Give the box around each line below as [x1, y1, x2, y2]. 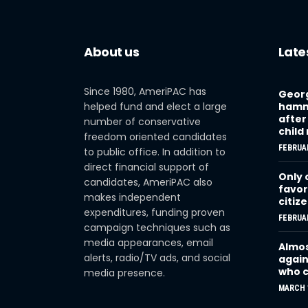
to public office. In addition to [84, 145, 225, 159]
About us [84, 43, 140, 60]
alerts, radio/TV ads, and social [84, 251, 230, 265]
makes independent [84, 190, 181, 204]
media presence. [84, 266, 165, 280]
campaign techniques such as [84, 221, 230, 234]
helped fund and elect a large [84, 100, 227, 113]
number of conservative [84, 115, 201, 129]
